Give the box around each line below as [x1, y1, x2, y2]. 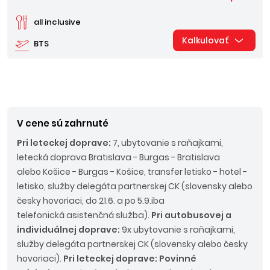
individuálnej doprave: [17, 224, 120, 236]
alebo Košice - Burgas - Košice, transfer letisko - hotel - [17, 166, 247, 178]
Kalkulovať [182, 34, 229, 46]
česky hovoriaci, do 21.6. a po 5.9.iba [17, 195, 165, 207]
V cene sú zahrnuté [17, 117, 108, 130]
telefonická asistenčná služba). [17, 209, 151, 221]
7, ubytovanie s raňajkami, [111, 137, 223, 149]
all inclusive [34, 16, 81, 28]
